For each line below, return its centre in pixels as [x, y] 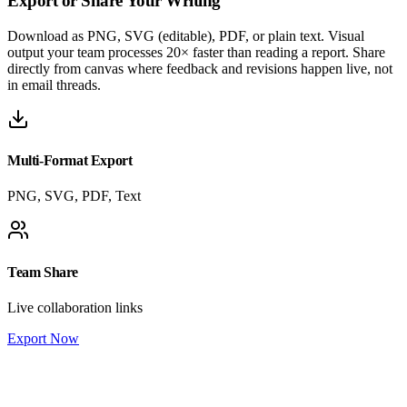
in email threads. [54, 84]
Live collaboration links [75, 307]
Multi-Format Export [70, 161]
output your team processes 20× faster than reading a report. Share [196, 52]
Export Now [43, 338]
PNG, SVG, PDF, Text [74, 196]
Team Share [43, 272]
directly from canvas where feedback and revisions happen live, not [200, 68]
